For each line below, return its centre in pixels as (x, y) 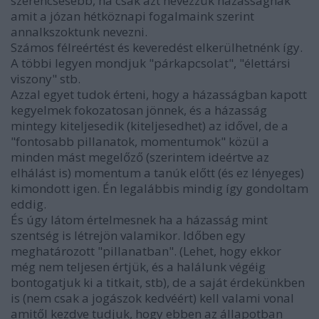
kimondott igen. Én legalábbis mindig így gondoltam (159, 188)
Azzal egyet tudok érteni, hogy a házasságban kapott (159, 94)
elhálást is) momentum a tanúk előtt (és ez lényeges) (157, 172)
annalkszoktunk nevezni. (79, 31)
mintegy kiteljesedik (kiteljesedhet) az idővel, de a (150, 125)
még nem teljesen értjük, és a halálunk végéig (138, 266)
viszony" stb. (46, 78)
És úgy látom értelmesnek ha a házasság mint (139, 219)
